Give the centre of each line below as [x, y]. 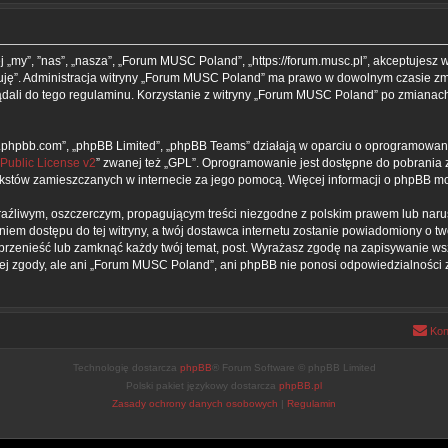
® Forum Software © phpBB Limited [293, 368]
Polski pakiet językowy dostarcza [202, 386]
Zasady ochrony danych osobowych [195, 404]
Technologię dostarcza [126, 368]
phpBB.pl [300, 386]
